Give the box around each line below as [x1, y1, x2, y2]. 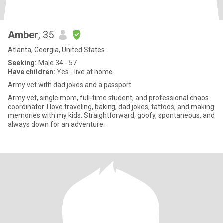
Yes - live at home [55, 68, 112, 76]
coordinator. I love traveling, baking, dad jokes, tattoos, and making [8, 103, 214, 111]
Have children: [8, 68, 55, 76]
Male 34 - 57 [37, 59, 77, 67]
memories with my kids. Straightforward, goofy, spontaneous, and [8, 111, 215, 119]
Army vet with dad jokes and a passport [8, 81, 131, 89]
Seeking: [8, 59, 37, 67]
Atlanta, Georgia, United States [8, 46, 105, 54]
